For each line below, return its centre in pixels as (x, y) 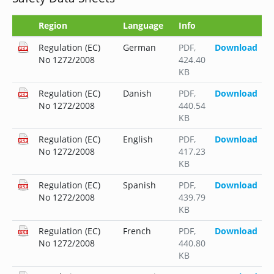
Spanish (139, 185)
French (137, 231)
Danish (137, 94)
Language (143, 26)
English (138, 139)
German (139, 48)
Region (53, 26)
